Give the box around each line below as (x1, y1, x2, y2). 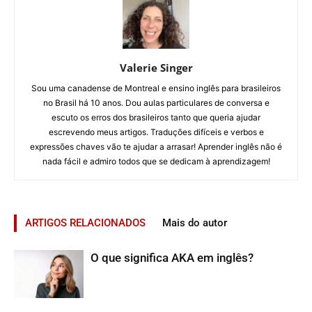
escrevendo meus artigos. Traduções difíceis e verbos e (48, 126, 264, 137)
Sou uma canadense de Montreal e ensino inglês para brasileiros (31, 82, 281, 93)
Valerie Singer (119, 60, 193, 75)
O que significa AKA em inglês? (91, 250, 253, 265)
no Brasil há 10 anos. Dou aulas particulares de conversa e (42, 97, 270, 108)
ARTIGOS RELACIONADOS (25, 216, 146, 229)
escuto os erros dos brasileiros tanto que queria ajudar (52, 111, 260, 123)
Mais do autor (162, 216, 227, 229)
